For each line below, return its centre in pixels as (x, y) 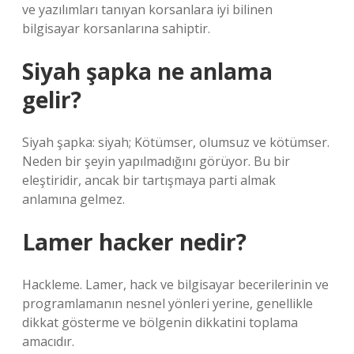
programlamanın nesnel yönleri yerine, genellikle (168, 303)
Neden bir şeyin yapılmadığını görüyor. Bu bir (156, 161)
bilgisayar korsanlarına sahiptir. (116, 28)
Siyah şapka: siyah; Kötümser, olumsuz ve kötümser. (176, 142)
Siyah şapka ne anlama (147, 71)
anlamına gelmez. (73, 199)
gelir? (52, 100)
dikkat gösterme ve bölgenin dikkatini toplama (160, 322)
